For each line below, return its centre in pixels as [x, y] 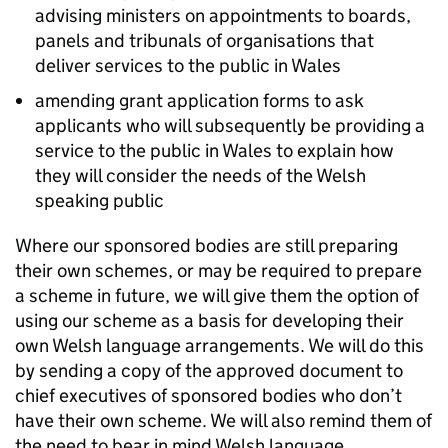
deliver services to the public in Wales [188, 65]
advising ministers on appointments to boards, [223, 15]
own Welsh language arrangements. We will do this [219, 345]
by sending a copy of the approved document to [209, 370]
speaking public [99, 200]
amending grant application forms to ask [199, 100]
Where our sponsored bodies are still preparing [206, 245]
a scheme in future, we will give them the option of [217, 295]
